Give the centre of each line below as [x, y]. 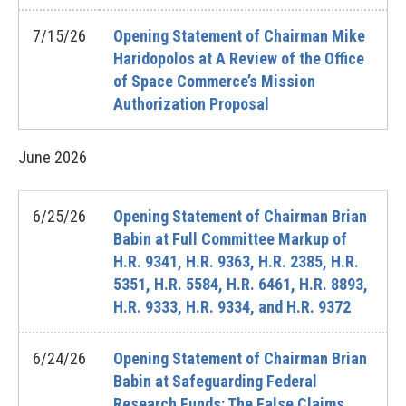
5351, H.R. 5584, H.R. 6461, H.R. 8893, [241, 284]
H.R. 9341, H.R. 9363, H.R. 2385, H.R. [236, 261]
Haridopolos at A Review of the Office [239, 58]
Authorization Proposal [191, 104]
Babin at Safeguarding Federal [215, 381]
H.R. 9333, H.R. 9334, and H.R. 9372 [232, 307]
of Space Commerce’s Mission [214, 81]
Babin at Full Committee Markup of [230, 239]
